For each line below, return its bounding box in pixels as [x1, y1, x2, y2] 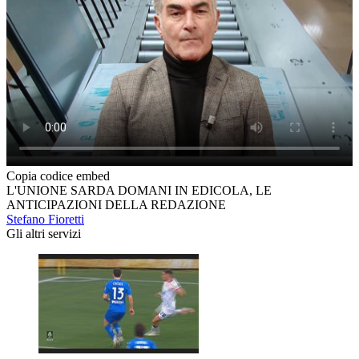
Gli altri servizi [6, 227, 81, 241]
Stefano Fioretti [6, 212, 84, 227]
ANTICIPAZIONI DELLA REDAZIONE [6, 198, 226, 212]
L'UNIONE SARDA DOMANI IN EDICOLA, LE [6, 184, 272, 198]
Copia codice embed [6, 169, 110, 184]
